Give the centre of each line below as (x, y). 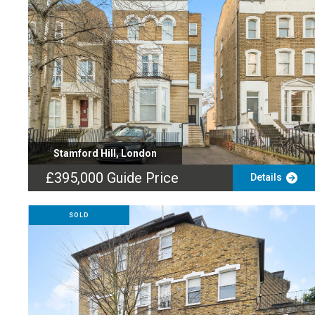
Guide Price (143, 178)
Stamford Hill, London (105, 153)
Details (268, 177)
